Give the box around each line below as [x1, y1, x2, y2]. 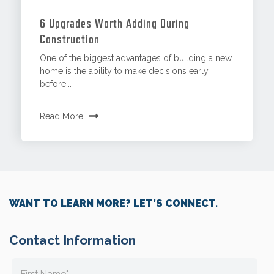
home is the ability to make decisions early [40, 65, 209, 76]
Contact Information [9, 232, 136, 248]
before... [40, 78, 72, 89]
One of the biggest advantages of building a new [40, 53, 232, 63]
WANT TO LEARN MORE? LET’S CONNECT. [9, 197, 218, 209]
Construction [40, 31, 100, 46]
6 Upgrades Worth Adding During [40, 15, 190, 31]
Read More [40, 111, 84, 121]
